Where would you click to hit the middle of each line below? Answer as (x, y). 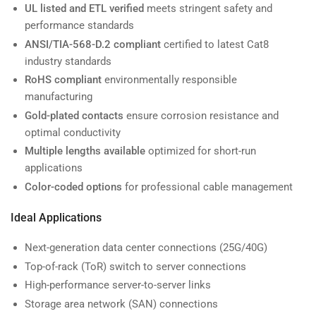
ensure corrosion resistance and (201, 115)
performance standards (79, 26)
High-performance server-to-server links (118, 285)
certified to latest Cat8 (215, 44)
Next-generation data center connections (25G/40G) (146, 248)
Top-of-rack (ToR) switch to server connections (135, 266)
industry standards (68, 61)
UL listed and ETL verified (84, 9)
